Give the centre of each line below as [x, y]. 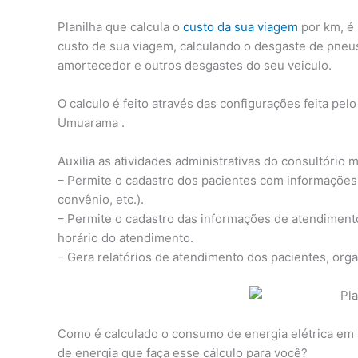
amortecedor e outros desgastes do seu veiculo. [195, 66]
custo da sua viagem [241, 27]
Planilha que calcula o [120, 27]
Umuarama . [91, 123]
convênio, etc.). [101, 200]
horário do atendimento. [125, 238]
